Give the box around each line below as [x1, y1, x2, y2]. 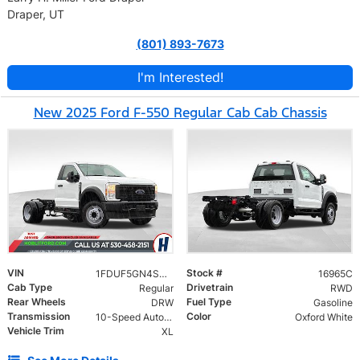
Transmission [7, 310, 70, 323]
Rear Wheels [7, 296, 66, 309]
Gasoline [313, 297, 353, 309]
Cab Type [7, 281, 52, 294]
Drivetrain [186, 281, 233, 294]
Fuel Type [186, 296, 231, 309]
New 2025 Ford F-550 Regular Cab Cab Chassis [33, 103, 327, 121]
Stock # [186, 267, 223, 280]
